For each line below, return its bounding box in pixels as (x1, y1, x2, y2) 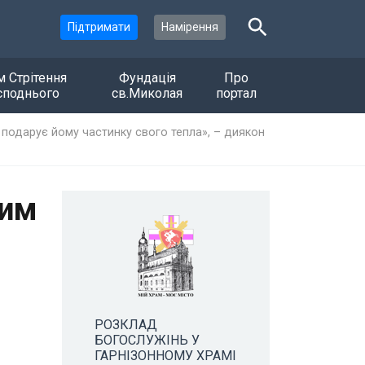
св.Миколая (112, 85, 183, 101)
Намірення (161, 20, 218, 34)
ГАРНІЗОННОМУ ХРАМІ (95, 347, 236, 363)
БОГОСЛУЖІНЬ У (95, 332, 200, 348)
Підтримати (68, 20, 130, 34)
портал (216, 85, 257, 101)
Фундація (118, 69, 176, 86)
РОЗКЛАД (95, 316, 157, 332)
